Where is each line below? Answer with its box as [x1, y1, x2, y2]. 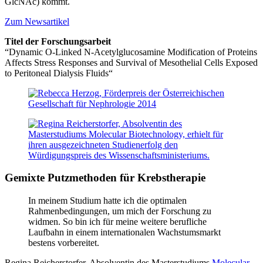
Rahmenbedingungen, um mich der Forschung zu [28, 206, 211, 217]
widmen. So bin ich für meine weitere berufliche [28, 217, 207, 227]
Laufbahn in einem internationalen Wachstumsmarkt [28, 227, 221, 238]
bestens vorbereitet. [28, 238, 99, 248]
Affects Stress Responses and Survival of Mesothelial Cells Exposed [5, 57, 258, 68]
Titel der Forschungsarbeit [5, 36, 111, 46]
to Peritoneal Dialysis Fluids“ [5, 68, 113, 78]
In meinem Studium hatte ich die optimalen [28, 195, 187, 206]
